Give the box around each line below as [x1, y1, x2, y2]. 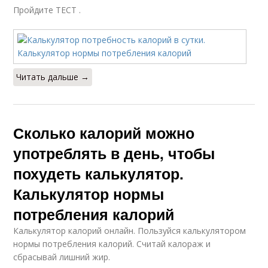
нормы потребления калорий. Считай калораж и [13, 238, 211, 249]
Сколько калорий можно [13, 122, 195, 144]
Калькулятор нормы [13, 183, 165, 205]
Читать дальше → [16, 71, 90, 83]
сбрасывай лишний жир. [13, 251, 111, 263]
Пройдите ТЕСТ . [13, 4, 81, 16]
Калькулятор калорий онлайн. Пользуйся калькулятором [13, 225, 246, 236]
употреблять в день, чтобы [13, 142, 215, 164]
